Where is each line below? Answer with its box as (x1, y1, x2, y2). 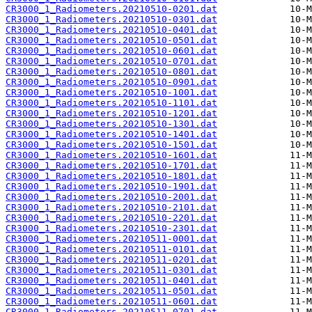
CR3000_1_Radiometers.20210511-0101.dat (6, 244, 217, 255)
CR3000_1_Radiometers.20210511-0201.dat (6, 254, 217, 265)
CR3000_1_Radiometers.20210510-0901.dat (6, 77, 217, 88)
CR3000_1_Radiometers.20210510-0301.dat (6, 14, 217, 25)
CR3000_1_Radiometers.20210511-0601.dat (6, 296, 217, 307)
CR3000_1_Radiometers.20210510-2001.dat (6, 192, 217, 203)
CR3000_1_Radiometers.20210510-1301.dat (6, 118, 217, 130)
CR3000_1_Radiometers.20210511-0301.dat (6, 265, 217, 276)
